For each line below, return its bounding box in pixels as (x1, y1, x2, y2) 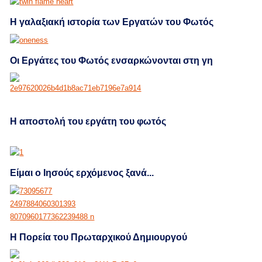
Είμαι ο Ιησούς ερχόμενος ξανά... (10, 167, 154, 178)
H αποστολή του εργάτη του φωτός (10, 116, 167, 126)
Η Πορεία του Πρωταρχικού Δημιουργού (10, 232, 188, 242)
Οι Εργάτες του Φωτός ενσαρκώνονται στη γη (10, 55, 213, 65)
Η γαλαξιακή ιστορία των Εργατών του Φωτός (10, 16, 214, 27)
